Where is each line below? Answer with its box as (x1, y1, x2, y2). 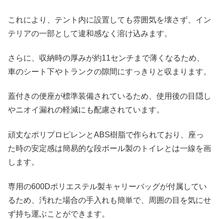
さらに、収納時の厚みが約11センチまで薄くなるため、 (8, 54, 204, 63)
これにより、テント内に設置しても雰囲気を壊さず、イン (8, 15, 211, 24)
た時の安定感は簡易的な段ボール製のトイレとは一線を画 (8, 144, 211, 153)
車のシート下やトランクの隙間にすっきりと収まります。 (8, 67, 211, 76)
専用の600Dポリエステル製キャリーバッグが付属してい (8, 182, 207, 191)
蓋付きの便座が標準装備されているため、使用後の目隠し (8, 92, 211, 101)
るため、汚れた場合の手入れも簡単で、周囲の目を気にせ (8, 196, 211, 205)
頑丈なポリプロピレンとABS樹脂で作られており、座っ (8, 130, 204, 139)
